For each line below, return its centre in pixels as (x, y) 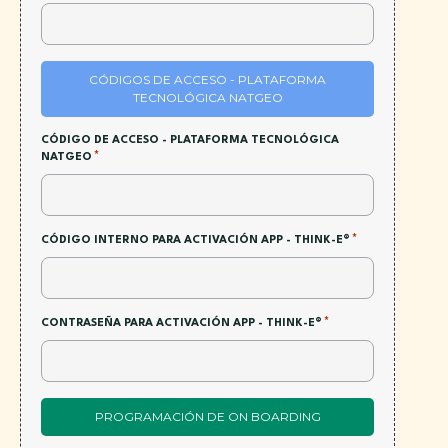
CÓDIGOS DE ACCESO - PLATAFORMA (207, 80)
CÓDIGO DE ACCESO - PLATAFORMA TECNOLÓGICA (190, 141)
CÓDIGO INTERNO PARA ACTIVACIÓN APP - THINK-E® (195, 241)
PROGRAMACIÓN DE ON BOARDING (207, 417)
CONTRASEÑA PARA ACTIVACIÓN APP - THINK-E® (181, 324)
